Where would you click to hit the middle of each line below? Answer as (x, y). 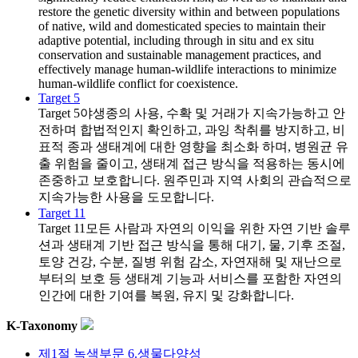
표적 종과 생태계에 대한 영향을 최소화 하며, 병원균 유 (193, 146)
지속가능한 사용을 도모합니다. (126, 197)
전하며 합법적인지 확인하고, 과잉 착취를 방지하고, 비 (192, 129)
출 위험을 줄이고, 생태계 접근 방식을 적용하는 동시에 (192, 163)
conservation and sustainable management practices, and (180, 54)
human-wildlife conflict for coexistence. (138, 83)
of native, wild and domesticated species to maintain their (182, 26)
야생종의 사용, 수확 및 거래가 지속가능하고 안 (213, 113)
